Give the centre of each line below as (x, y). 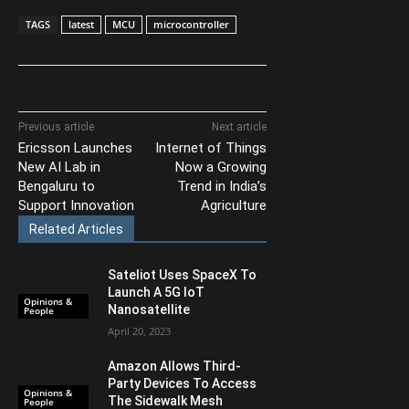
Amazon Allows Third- (174, 366)
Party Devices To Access (182, 383)
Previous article (56, 126)
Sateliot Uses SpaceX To (182, 274)
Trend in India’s (221, 186)
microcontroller (191, 24)
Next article (239, 126)
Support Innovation (76, 205)
